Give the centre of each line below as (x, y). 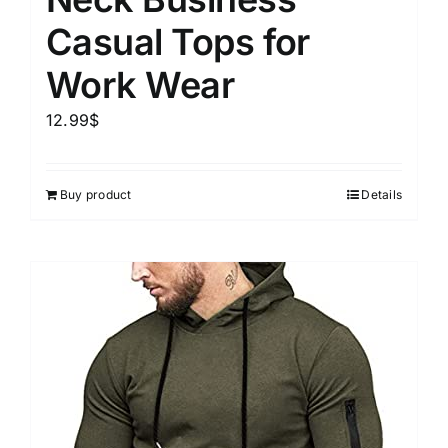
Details (381, 194)
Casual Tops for (178, 41)
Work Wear (140, 84)
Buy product (96, 194)
